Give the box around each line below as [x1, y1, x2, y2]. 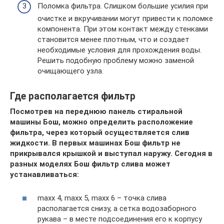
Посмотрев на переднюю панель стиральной [10, 107, 182, 116]
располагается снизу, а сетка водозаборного [37, 203, 196, 213]
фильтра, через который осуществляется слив [10, 128, 189, 137]
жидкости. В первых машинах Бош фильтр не [10, 138, 180, 147]
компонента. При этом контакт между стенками [37, 24, 208, 33]
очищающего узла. [37, 66, 103, 75]
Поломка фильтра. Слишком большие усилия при [37, 1, 208, 10]
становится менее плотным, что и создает [37, 35, 189, 44]
